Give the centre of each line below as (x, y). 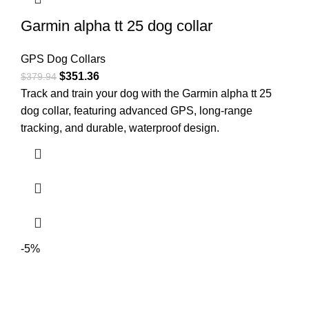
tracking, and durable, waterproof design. (120, 128)
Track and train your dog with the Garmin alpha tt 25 (146, 94)
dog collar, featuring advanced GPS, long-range (137, 111)
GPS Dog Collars (63, 59)
